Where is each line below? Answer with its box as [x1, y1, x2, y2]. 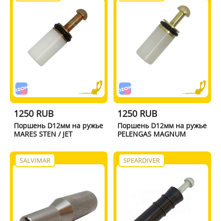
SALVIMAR [19, 155, 50, 165]
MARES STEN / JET [13, 129, 73, 139]
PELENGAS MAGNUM [117, 129, 186, 139]
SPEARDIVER [123, 155, 160, 165]
